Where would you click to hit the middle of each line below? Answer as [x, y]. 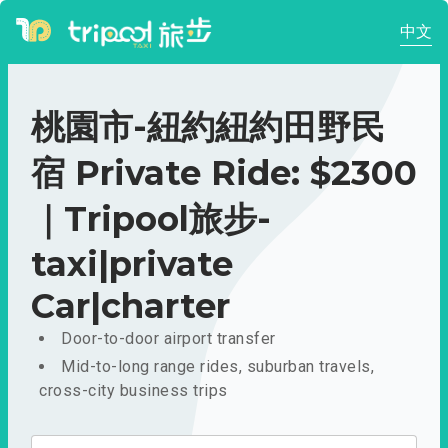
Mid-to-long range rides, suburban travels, [217, 366]
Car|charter [130, 306]
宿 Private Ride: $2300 [224, 173]
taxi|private [132, 264]
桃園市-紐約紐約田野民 [208, 127]
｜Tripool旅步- [151, 219]
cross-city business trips [133, 390]
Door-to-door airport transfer [168, 338]
